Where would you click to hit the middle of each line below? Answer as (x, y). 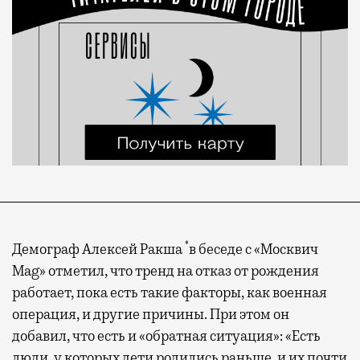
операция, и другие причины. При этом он (151, 314)
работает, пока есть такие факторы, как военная (170, 292)
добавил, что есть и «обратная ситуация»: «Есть (166, 335)
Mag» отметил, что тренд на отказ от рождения (166, 270)
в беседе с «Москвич (254, 249)
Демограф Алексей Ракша (98, 249)
